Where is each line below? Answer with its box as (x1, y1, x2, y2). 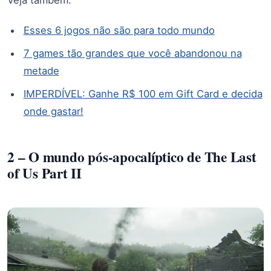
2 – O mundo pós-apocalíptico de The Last (7, 146, 256, 167)
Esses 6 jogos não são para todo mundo (23, 24, 215, 37)
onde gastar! (23, 105, 83, 118)
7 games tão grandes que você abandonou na (23, 47, 242, 60)
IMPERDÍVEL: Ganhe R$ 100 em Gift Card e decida (23, 88, 263, 100)
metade (23, 65, 59, 77)
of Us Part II (7, 162, 82, 183)
